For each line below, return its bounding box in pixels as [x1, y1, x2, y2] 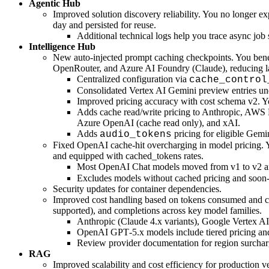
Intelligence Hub [29, 41, 95, 52]
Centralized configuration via [77, 74, 189, 85]
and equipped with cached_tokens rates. [53, 151, 204, 162]
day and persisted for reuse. [53, 20, 156, 31]
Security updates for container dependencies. [53, 184, 222, 195]
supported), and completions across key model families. [53, 205, 262, 216]
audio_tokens [100, 129, 172, 141]
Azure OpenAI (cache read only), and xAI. [77, 118, 240, 128]
